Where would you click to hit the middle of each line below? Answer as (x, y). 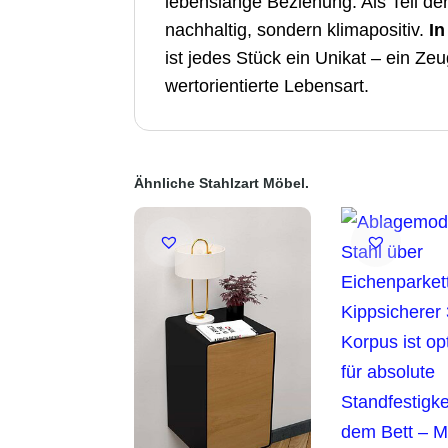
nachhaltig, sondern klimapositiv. (297, 30)
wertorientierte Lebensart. (267, 86)
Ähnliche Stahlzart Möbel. (222, 183)
